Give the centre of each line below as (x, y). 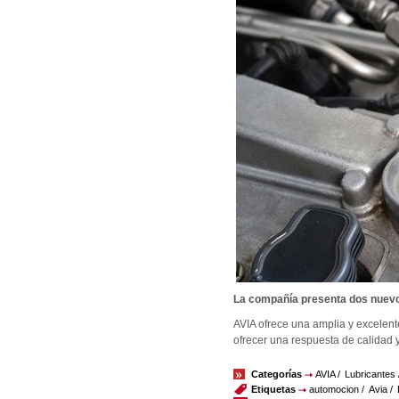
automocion (334, 389)
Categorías (278, 374)
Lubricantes (370, 374)
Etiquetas (275, 389)
